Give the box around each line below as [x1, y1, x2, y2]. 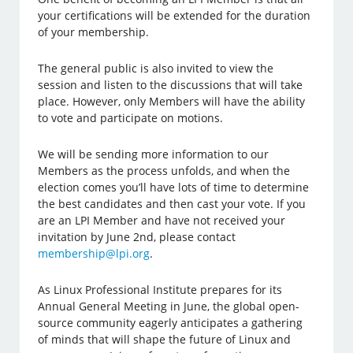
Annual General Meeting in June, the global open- [38, 299, 300, 314]
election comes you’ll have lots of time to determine [38, 180, 310, 195]
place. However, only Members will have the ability [38, 94, 306, 110]
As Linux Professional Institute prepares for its [38, 282, 283, 298]
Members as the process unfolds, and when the [38, 163, 291, 179]
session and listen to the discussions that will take [38, 77, 303, 93]
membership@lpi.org [38, 246, 150, 262]
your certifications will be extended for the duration [38, 8, 311, 24]
